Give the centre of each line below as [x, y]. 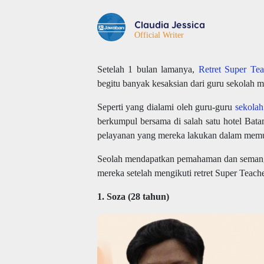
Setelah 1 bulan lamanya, [148, 69]
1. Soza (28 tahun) [133, 196]
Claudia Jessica [169, 24]
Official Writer [159, 34]
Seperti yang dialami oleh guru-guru [166, 107]
